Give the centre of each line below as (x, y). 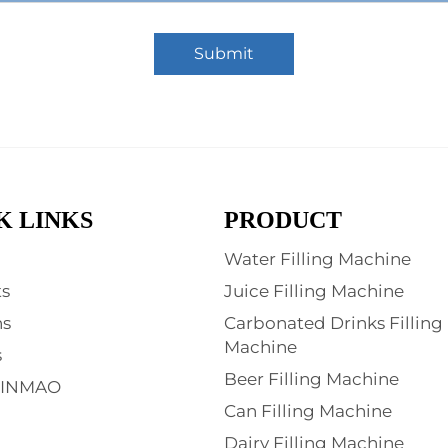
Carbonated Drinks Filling (333, 322)
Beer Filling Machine (311, 378)
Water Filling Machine (317, 258)
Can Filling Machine (308, 410)
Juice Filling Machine (314, 290)
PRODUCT (283, 219)
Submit (224, 53)
